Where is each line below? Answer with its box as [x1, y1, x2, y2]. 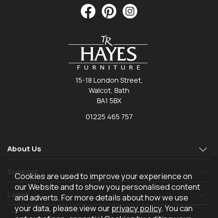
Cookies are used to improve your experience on [15, 170, 192, 182]
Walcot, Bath [89, 86, 129, 95]
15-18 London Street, [75, 75, 143, 85]
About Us [7, 143, 41, 154]
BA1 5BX [96, 96, 122, 106]
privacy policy [111, 202, 162, 214]
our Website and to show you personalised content [15, 181, 200, 192]
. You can [162, 202, 193, 214]
